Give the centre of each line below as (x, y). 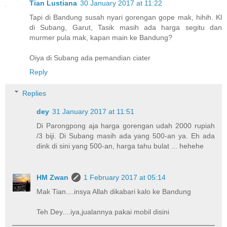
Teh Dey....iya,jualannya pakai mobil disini (103, 212)
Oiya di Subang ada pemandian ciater (90, 58)
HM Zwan (53, 177)
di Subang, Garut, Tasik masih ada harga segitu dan (126, 27)
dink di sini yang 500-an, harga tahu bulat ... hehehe (120, 146)
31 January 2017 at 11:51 (93, 111)
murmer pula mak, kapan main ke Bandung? (101, 37)
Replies (34, 93)
